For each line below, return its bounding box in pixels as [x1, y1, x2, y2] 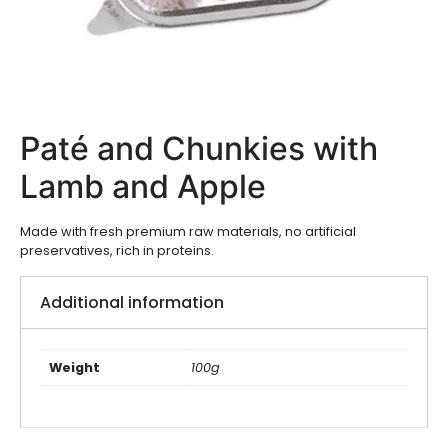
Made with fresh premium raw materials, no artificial [20, 223, 356, 241]
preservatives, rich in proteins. [20, 242, 214, 260]
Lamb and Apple [20, 167, 266, 207]
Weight [49, 359, 100, 377]
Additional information [40, 291, 225, 315]
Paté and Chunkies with [20, 129, 378, 169]
